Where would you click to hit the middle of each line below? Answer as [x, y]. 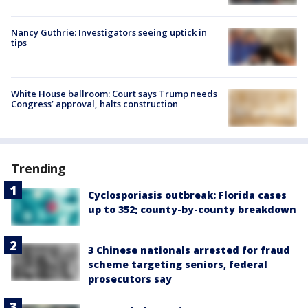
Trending [39, 169]
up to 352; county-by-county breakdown [192, 210]
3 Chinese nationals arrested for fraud [189, 250]
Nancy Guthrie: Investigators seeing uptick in [109, 32]
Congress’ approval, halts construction [95, 104]
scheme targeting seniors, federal [178, 265]
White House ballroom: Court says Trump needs [114, 94]
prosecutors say [130, 279]
